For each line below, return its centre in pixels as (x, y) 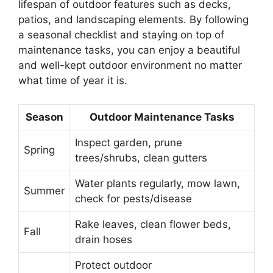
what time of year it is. (73, 80)
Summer (44, 190)
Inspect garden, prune (129, 142)
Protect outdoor (113, 265)
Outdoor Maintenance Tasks (162, 117)
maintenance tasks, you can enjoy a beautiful (129, 50)
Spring (39, 150)
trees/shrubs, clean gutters (141, 158)
